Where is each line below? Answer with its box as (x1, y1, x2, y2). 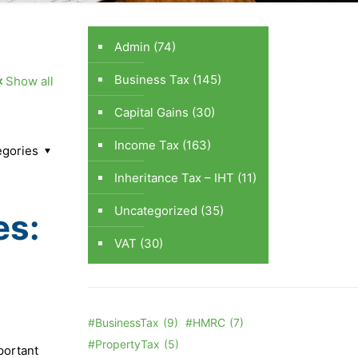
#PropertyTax (88, 336, 161, 351)
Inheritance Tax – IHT (114, 169, 235, 185)
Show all (6, 73, 54, 89)
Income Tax (114, 137, 180, 153)
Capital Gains (114, 104, 189, 120)
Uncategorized (114, 202, 198, 218)
